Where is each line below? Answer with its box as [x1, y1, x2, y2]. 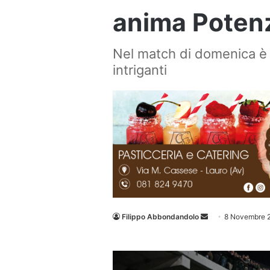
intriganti [113, 62, 167, 78]
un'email [207, 226, 236, 236]
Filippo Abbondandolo [122, 212, 199, 222]
